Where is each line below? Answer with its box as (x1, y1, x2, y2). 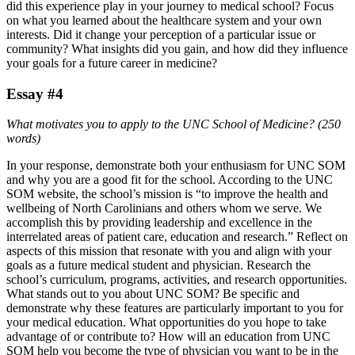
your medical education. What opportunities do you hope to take (6, 315, 326, 330)
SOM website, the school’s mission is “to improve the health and (6, 187, 328, 201)
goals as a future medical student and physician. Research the (6, 258, 311, 273)
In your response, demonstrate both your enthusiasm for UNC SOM (6, 158, 345, 173)
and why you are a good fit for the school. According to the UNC (6, 173, 333, 187)
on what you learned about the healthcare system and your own (6, 13, 322, 27)
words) (6, 132, 40, 146)
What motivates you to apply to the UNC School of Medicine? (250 (6, 117, 341, 132)
